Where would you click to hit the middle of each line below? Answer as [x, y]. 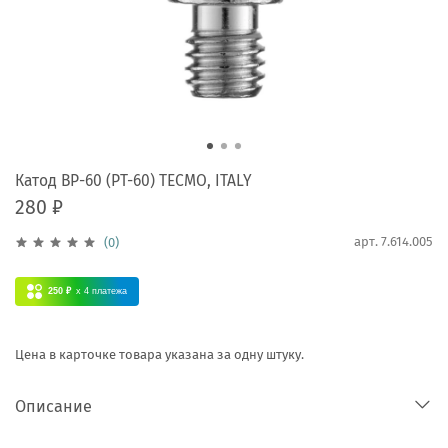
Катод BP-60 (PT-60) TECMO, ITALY [133, 180]
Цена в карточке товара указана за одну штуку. [159, 354]
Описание [53, 406]
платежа [109, 291]
